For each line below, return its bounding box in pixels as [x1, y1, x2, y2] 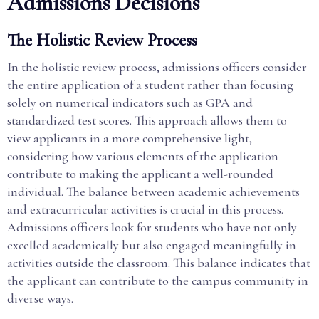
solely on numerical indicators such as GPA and [7, 95, 253, 110]
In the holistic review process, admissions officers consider [7, 59, 307, 75]
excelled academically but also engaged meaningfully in [7, 237, 296, 253]
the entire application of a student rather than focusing [7, 77, 293, 93]
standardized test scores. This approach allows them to [7, 113, 287, 128]
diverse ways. [7, 291, 73, 306]
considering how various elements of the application [7, 148, 278, 164]
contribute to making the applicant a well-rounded [7, 166, 273, 182]
